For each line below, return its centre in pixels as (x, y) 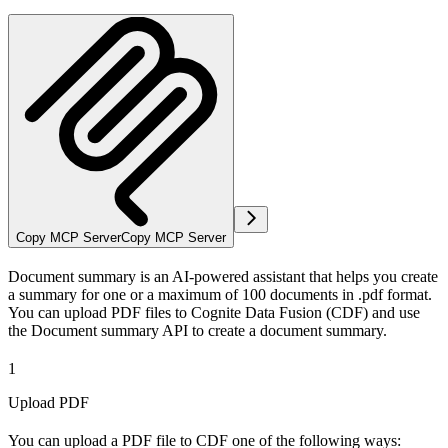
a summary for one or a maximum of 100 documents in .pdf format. (220, 294)
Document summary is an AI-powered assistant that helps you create (223, 276)
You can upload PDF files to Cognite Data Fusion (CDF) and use (214, 312)
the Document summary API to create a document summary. (197, 330)
